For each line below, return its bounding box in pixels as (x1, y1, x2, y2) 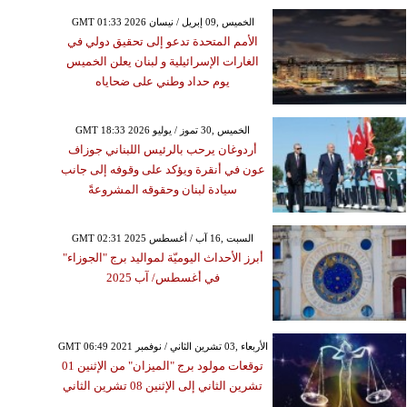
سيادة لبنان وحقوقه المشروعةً (88, 182, 238, 196)
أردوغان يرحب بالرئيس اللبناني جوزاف (68, 142, 258, 156)
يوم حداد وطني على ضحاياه (95, 74, 231, 88)
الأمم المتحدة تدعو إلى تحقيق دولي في (67, 34, 259, 48)
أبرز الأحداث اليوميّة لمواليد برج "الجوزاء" (62, 250, 263, 264)
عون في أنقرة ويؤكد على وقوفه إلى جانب (60, 162, 265, 176)
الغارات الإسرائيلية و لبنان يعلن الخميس (66, 54, 260, 68)
